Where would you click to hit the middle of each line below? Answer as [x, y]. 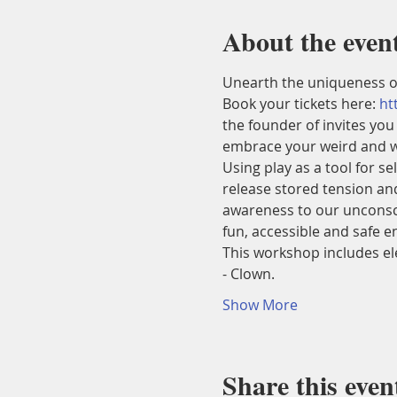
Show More [260, 305]
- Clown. [248, 274]
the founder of [270, 125]
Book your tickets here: [300, 104]
